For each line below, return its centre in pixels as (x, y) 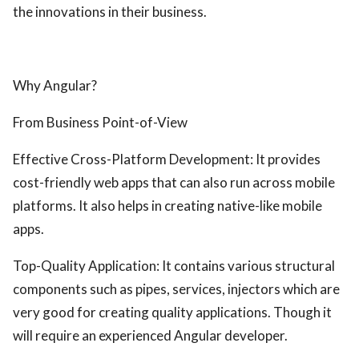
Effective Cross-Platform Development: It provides (167, 159)
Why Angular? (55, 85)
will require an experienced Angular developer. (150, 335)
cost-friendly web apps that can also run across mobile (174, 182)
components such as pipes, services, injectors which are (176, 289)
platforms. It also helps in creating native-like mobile (167, 206)
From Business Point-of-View (100, 122)
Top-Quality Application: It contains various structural (174, 266)
